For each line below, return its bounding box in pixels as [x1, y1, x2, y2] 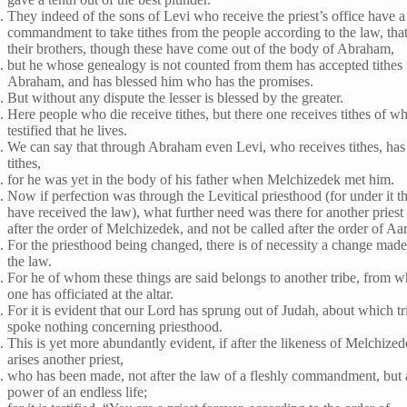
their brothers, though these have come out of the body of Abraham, [7, 40, 395, 56]
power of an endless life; [7, 383, 148, 400]
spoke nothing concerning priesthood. [7, 318, 223, 334]
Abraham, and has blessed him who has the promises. [7, 73, 314, 89]
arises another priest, [7, 351, 124, 367]
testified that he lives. [7, 122, 128, 138]
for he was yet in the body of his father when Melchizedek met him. [7, 171, 395, 187]
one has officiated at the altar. [7, 285, 174, 302]
